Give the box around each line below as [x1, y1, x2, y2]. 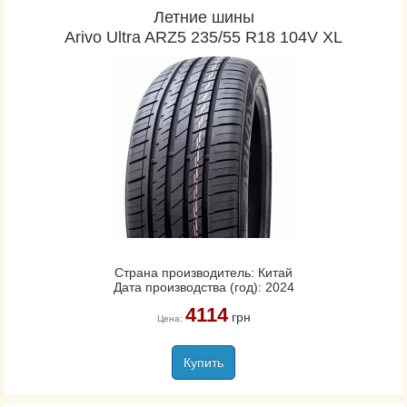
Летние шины [153, 8, 254, 26]
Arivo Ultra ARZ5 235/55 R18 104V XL [65, 28, 342, 46]
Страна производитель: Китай [114, 265, 293, 280]
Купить [184, 355, 223, 370]
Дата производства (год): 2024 [113, 280, 294, 294]
